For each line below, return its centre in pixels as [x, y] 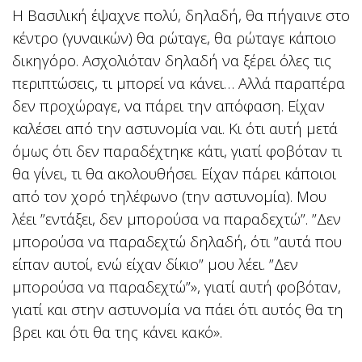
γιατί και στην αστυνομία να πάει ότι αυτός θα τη [178, 309]
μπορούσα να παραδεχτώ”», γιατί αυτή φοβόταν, [177, 287]
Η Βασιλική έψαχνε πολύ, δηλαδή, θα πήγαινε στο [181, 15]
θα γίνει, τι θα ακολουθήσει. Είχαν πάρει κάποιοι [174, 174]
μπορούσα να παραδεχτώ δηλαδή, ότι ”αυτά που [177, 242]
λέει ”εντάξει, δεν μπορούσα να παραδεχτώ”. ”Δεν [177, 219]
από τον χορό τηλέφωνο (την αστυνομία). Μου [169, 196]
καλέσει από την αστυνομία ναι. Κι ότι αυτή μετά [175, 128]
